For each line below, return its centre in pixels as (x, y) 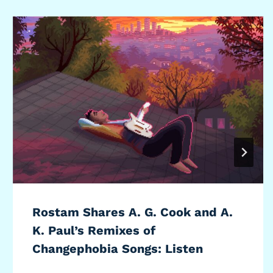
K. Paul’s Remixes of (94, 230)
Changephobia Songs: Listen (118, 248)
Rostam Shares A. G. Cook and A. (133, 212)
